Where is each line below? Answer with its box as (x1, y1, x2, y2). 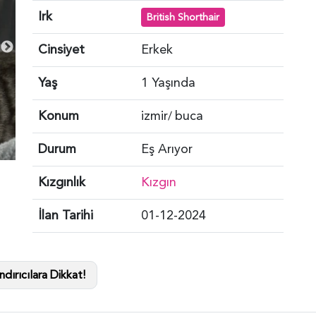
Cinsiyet (38, 40, 85, 59)
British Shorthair (146, 10, 219, 24)
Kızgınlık (38, 173, 85, 191)
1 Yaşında (141, 73, 195, 92)
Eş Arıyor (141, 140, 193, 158)
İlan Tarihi (38, 206, 93, 224)
